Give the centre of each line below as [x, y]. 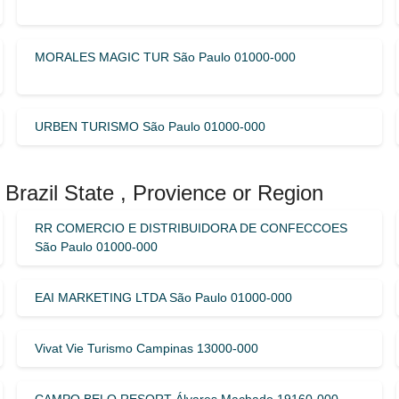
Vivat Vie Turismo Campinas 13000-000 [146, 348]
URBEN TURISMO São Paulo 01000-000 [150, 126]
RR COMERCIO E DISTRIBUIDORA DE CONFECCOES [191, 228]
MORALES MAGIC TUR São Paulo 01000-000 [165, 57]
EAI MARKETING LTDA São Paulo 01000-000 [163, 297]
